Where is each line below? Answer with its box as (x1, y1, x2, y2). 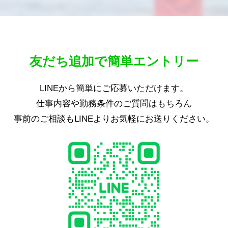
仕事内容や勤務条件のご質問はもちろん (36, 98, 192, 108)
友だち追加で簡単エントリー (30, 53, 198, 68)
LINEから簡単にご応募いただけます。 (40, 83, 188, 93)
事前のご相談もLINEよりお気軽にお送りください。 (14, 113, 214, 124)
